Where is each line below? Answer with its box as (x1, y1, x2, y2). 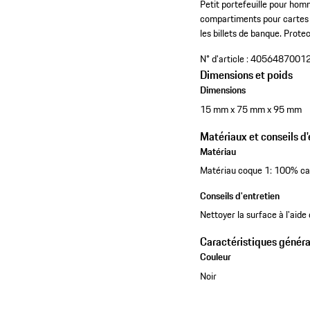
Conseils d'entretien (200, 188, 280, 204)
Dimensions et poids (200, 66, 293, 84)
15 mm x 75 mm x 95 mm (200, 101, 302, 117)
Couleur (200, 249, 232, 265)
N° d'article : (200, 51, 249, 67)
